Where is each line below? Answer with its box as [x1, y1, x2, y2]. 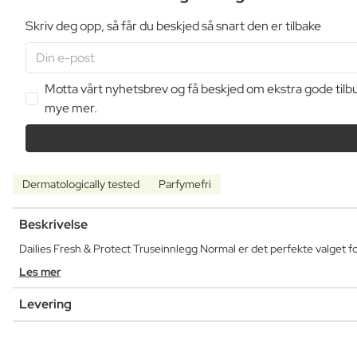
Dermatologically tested [22, 176, 139, 191]
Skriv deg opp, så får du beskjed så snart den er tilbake [25, 17, 321, 34]
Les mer [19, 264, 61, 279]
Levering [19, 295, 72, 312]
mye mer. [45, 99, 97, 116]
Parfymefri [159, 176, 211, 191]
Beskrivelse [19, 215, 88, 233]
